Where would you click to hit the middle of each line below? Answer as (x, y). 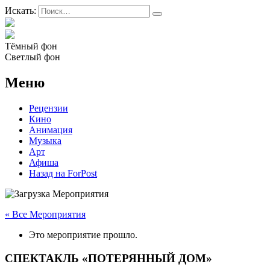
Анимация (51, 130)
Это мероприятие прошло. (83, 234)
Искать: (20, 11)
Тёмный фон (31, 46)
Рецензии (49, 108)
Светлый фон (33, 57)
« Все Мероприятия (45, 214)
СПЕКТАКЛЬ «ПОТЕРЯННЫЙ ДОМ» (108, 258)
